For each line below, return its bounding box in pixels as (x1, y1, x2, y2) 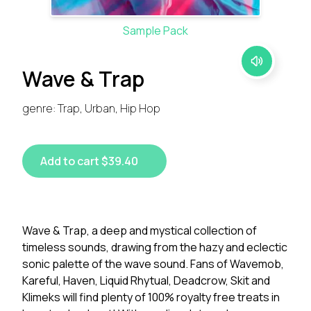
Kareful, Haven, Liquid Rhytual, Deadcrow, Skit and (22, 273, 270, 288)
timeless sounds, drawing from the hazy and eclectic (22, 239, 287, 255)
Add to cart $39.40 (40, 153, 138, 169)
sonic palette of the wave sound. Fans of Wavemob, (22, 256, 284, 271)
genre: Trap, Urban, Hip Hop (22, 101, 160, 116)
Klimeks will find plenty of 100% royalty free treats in (22, 289, 280, 305)
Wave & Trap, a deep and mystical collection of (22, 223, 257, 238)
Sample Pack (123, 23, 188, 38)
